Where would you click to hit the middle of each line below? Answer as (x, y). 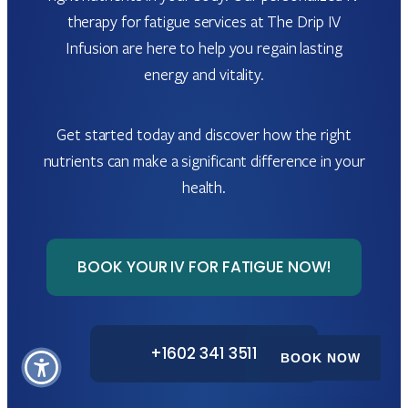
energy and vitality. (204, 74)
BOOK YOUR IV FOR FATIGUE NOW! (204, 267)
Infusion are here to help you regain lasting (204, 47)
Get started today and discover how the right (204, 134)
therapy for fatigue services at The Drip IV (204, 21)
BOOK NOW (321, 358)
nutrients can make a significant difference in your (204, 160)
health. (204, 187)
